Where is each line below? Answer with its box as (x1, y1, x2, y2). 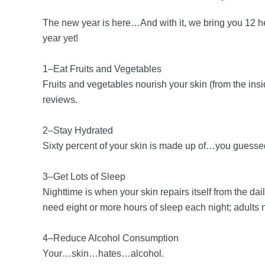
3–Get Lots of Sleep (43, 172, 128, 182)
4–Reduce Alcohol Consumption (43, 233, 181, 243)
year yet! (43, 33, 85, 43)
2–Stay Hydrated (43, 125, 115, 135)
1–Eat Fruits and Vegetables (43, 64, 164, 74)
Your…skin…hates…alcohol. (43, 248, 166, 258)
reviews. (43, 95, 80, 105)
